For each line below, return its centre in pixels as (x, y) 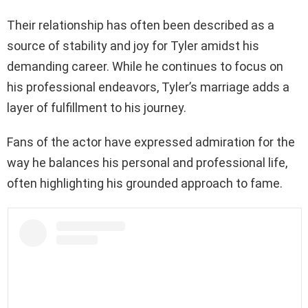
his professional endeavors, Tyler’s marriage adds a (148, 87)
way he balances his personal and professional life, (147, 162)
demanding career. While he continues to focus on (145, 66)
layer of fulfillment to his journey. (97, 107)
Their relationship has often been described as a (141, 25)
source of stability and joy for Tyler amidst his (133, 45)
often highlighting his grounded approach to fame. (145, 183)
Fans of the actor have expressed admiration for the (151, 142)
